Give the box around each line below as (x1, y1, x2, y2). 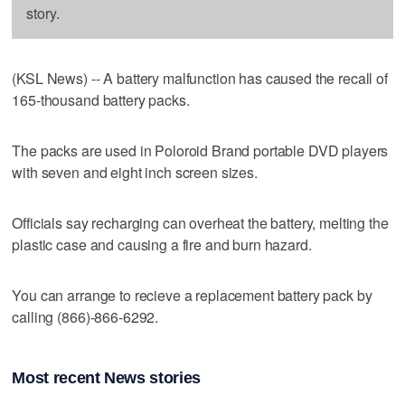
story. (26, 2, 60, 24)
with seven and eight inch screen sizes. (12, 161, 258, 183)
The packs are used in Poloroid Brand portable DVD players (12, 139, 389, 161)
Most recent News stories (12, 369, 201, 388)
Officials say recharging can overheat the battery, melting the (12, 212, 389, 233)
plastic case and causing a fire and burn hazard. (12, 233, 312, 255)
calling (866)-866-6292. (12, 306, 159, 327)
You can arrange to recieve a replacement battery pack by (12, 284, 372, 306)
